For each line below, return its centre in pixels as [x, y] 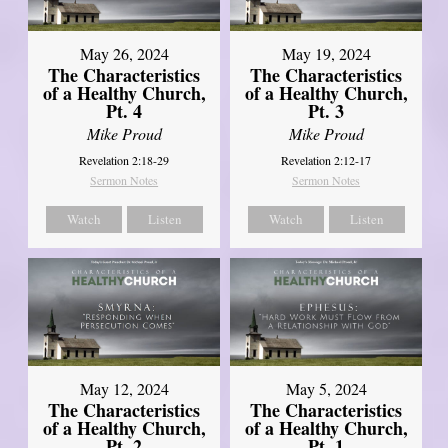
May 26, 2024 [124, 53]
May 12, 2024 [124, 388]
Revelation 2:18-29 [124, 159]
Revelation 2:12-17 [326, 159]
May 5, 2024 [326, 388]
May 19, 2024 [326, 53]
